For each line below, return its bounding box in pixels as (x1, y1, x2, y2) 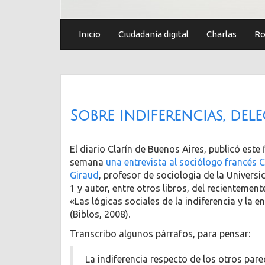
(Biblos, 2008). (70, 209, 130, 220)
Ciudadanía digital (118, 29, 189, 40)
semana (70, 157, 106, 168)
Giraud (70, 170, 99, 181)
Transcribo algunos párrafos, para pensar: (70, 228, 250, 239)
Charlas (206, 29, 237, 40)
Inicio (79, 29, 101, 40)
